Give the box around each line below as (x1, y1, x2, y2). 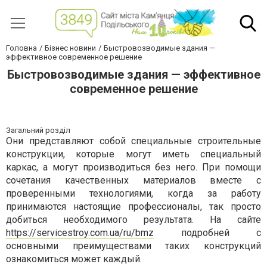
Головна (6, 44, 37, 53)
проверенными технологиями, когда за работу (6, 188, 261, 200)
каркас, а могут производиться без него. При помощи (6, 162, 261, 173)
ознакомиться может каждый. (6, 253, 142, 265)
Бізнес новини (45, 44, 96, 53)
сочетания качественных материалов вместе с (6, 175, 261, 187)
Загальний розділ (6, 126, 70, 135)
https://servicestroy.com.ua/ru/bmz (6, 227, 154, 239)
